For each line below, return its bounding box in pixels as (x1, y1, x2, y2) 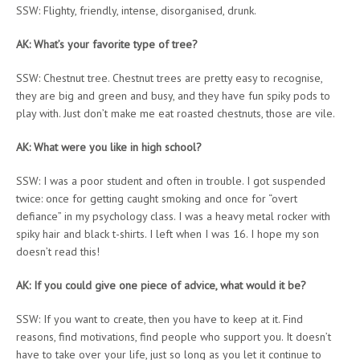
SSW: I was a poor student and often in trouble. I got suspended (16, 173, 325, 188)
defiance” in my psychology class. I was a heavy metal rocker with (16, 208, 330, 223)
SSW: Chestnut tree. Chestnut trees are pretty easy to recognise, (16, 70, 322, 85)
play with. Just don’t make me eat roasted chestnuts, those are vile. (16, 105, 335, 121)
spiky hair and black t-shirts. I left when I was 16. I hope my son (16, 226, 319, 241)
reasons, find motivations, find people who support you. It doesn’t (16, 329, 331, 344)
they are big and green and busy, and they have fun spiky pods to (16, 88, 330, 103)
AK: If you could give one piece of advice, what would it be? (16, 277, 306, 292)
